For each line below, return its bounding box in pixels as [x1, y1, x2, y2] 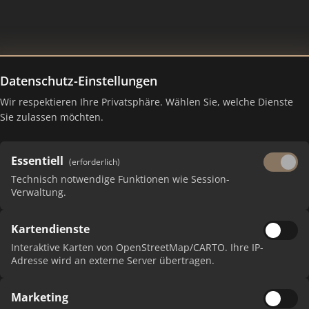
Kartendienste [11, 221, 90, 237]
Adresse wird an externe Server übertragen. [11, 254, 215, 267]
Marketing [11, 290, 68, 305]
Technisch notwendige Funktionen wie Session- [11, 172, 230, 186]
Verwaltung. [11, 186, 66, 199]
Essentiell [11, 153, 63, 168]
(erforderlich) [69, 156, 120, 168]
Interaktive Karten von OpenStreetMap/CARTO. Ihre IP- [11, 241, 263, 254]
